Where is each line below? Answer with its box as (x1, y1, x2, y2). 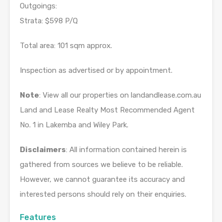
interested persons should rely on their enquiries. (20, 189, 186, 199)
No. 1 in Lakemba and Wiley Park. (20, 120, 128, 129)
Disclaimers (20, 145, 66, 154)
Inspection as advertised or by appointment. (20, 65, 172, 75)
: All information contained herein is (66, 145, 187, 154)
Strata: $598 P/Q (20, 16, 78, 25)
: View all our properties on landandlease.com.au (39, 90, 201, 100)
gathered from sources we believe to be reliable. (20, 160, 183, 169)
